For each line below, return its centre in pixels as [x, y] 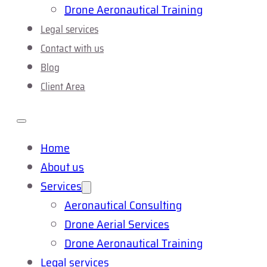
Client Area [63, 86]
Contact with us [72, 48]
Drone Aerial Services [117, 224]
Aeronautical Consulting [123, 205]
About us [62, 167]
